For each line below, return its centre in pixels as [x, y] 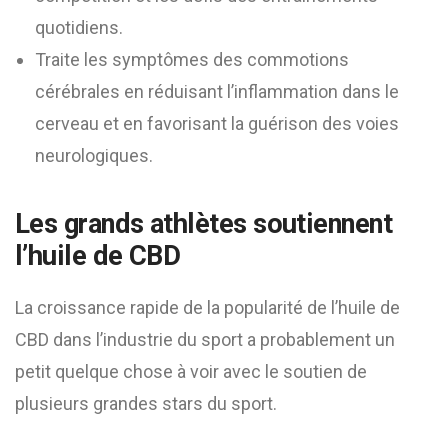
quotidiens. [79, 27]
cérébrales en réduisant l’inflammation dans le [217, 91]
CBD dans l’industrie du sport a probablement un [205, 339]
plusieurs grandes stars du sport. [146, 403]
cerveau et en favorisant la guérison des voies [217, 123]
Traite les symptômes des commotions [192, 59]
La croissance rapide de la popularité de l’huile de [207, 307]
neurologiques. [94, 155]
